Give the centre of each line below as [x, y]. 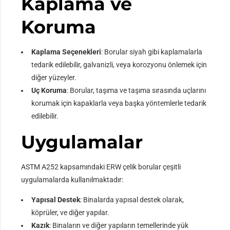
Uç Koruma [49, 91]
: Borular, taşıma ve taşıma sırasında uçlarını [137, 91]
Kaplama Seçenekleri [66, 52]
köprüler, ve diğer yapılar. [71, 213]
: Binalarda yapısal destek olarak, [132, 200]
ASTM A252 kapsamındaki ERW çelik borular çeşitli [101, 167]
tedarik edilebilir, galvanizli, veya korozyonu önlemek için [119, 65]
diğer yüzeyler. [54, 78]
